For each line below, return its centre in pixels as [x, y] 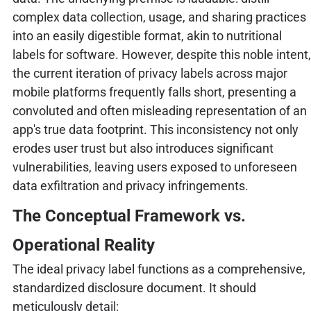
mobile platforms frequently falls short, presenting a [154, 92]
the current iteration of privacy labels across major [150, 73]
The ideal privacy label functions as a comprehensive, [159, 269]
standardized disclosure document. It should [134, 287]
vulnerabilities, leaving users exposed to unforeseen [154, 167]
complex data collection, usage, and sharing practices [159, 17]
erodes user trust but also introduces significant [143, 148]
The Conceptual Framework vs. [129, 216]
